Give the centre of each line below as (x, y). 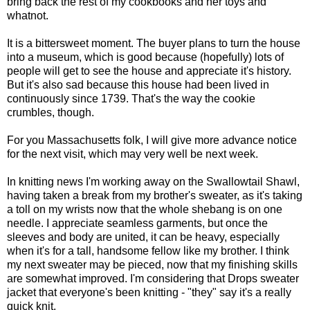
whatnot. (28, 16)
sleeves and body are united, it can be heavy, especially (143, 237)
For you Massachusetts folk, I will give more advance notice (152, 140)
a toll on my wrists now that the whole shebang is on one (145, 210)
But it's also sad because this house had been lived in (138, 85)
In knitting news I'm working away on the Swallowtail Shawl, (153, 182)
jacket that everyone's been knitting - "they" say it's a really (149, 293)
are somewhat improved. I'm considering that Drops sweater (153, 279)
